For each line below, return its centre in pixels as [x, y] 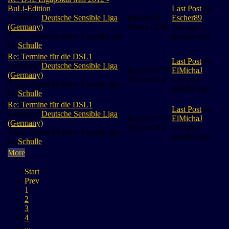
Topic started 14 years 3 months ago [66, 36]
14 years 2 [188, 27]
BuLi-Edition [29, 8]
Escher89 [187, 17]
